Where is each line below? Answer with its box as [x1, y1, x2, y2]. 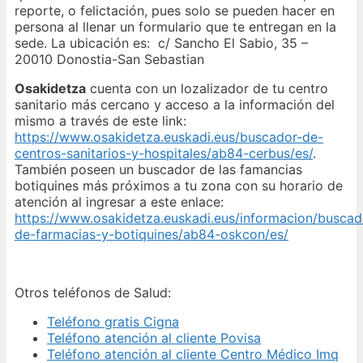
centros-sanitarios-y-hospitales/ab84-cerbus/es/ [15, 144, 313, 161]
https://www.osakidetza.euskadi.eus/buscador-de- [15, 128, 323, 145]
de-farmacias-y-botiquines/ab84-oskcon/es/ [15, 225, 288, 242]
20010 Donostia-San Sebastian [15, 50, 204, 67]
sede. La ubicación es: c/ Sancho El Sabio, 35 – [15, 34, 308, 51]
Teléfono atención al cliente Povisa [47, 329, 261, 346]
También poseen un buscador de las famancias [15, 160, 302, 177]
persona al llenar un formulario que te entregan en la [15, 18, 336, 35]
